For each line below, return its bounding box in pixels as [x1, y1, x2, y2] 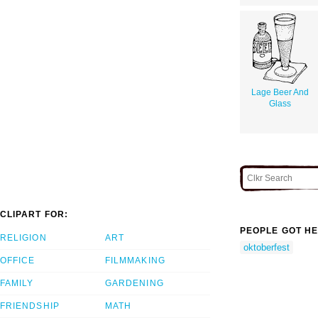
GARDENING [105, 278, 164, 289]
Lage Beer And [251, 87, 309, 97]
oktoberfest [243, 241, 290, 253]
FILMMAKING [105, 256, 165, 266]
